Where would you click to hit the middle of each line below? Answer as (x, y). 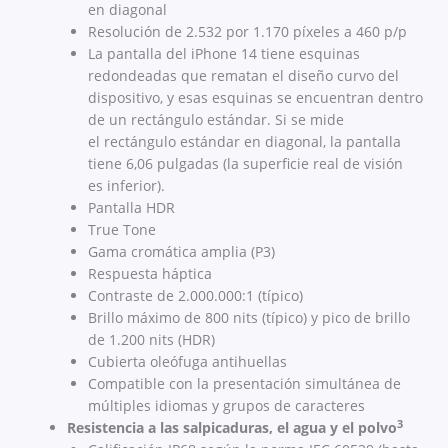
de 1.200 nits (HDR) (151, 340)
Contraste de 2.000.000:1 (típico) (195, 296)
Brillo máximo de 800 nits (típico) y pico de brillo (249, 318)
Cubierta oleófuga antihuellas (187, 362)
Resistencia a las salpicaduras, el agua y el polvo (232, 428)
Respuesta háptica (150, 274)
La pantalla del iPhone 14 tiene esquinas (224, 54)
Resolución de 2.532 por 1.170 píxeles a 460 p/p (247, 32)
